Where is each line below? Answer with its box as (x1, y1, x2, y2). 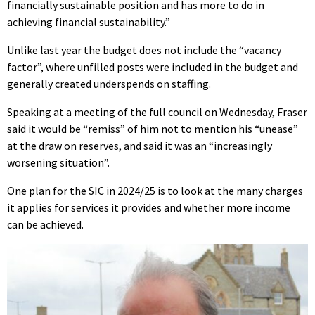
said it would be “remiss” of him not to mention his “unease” (7, 121, 298, 136)
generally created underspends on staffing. (7, 76, 211, 91)
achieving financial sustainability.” (7, 14, 170, 29)
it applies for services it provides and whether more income (7, 200, 290, 214)
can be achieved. (7, 217, 84, 231)
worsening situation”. (7, 155, 110, 169)
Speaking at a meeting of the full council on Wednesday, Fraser (7, 104, 307, 119)
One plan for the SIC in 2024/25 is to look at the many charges (7, 183, 303, 198)
